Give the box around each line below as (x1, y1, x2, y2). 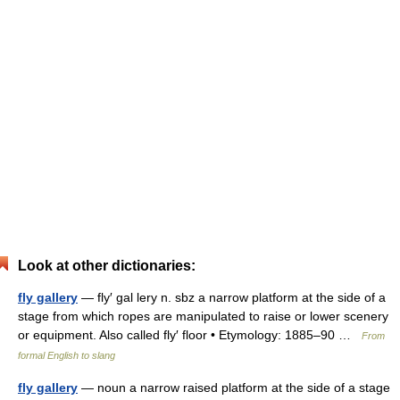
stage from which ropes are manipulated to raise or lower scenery (18, 309, 388, 323)
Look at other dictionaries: (18, 258, 196, 273)
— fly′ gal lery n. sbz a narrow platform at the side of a (78, 290, 386, 304)
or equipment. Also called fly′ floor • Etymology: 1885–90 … (18, 328, 362, 342)
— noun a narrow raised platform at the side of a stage (78, 380, 390, 395)
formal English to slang (18, 350, 115, 361)
